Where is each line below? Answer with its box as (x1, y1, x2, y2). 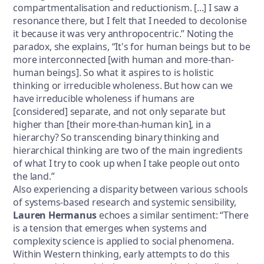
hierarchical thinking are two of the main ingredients (13, 143, 243, 157)
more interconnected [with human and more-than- (13, 52, 234, 66)
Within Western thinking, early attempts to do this (13, 247, 230, 260)
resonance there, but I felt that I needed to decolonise (13, 14, 247, 27)
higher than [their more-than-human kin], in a (13, 117, 212, 131)
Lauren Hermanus (13, 208, 97, 222)
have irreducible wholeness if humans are (13, 91, 195, 105)
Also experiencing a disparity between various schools (13, 182, 248, 196)
